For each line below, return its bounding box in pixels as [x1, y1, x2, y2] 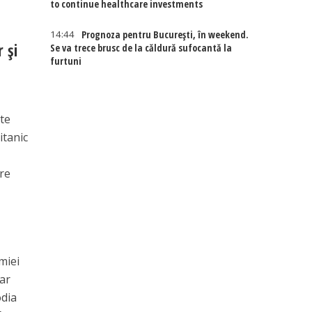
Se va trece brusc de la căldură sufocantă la [50, 41, 233, 54]
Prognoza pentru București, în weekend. [81, 28, 249, 41]
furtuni [50, 54, 82, 68]
